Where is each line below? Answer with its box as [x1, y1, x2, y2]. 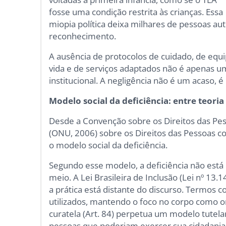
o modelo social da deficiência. [49, 139, 168, 151]
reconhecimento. [49, 30, 117, 42]
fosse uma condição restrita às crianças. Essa [49, 6, 223, 18]
